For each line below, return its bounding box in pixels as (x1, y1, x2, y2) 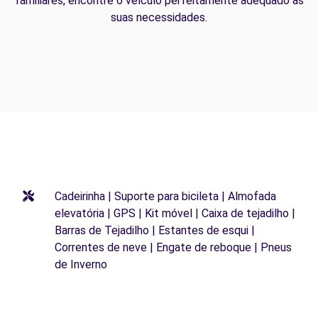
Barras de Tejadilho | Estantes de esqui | (55, 224, 255, 237)
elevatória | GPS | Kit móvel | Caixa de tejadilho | (55, 207, 295, 220)
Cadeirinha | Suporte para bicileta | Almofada (55, 190, 276, 203)
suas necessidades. (111, 11, 207, 24)
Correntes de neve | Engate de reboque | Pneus (55, 241, 292, 254)
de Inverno (55, 258, 107, 271)
